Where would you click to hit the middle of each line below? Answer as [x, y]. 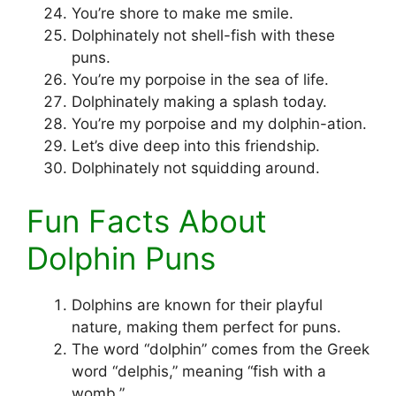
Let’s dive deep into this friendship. [196, 146]
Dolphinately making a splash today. [199, 102]
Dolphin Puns [121, 258]
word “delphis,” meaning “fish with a [199, 371]
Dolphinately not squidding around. [196, 168]
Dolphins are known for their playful [197, 305]
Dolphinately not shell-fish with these [203, 36]
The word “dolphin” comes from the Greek [221, 349]
